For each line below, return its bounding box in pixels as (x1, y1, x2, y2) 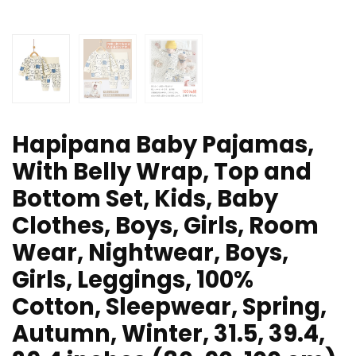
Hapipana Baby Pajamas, (12, 129, 314, 161)
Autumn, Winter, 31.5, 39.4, (12, 318, 325, 350)
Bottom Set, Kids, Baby (12, 183, 278, 215)
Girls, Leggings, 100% (12, 264, 253, 296)
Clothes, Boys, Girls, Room (12, 210, 319, 242)
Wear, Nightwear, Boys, (12, 237, 288, 269)
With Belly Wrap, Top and (12, 156, 311, 188)
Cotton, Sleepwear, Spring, (12, 291, 327, 323)
